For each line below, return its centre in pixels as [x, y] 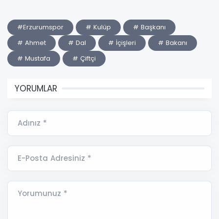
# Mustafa [34, 58]
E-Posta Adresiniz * [55, 158]
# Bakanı [173, 43]
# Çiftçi [84, 58]
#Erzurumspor [40, 27]
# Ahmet [32, 43]
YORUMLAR [36, 88]
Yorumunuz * [43, 193]
